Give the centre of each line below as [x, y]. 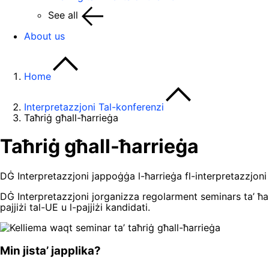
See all [63, 15]
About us [44, 36]
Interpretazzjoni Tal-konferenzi [94, 107]
